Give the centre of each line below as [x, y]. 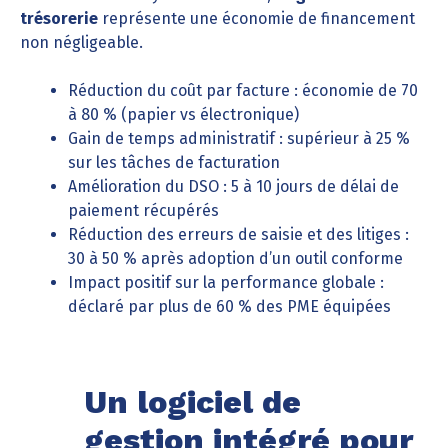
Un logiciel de [192, 402]
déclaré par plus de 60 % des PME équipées [229, 306]
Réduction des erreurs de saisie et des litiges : [238, 234]
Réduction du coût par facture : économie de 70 [243, 90]
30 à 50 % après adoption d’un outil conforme [235, 258]
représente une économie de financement [256, 18]
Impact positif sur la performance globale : [226, 282]
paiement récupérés [143, 210]
